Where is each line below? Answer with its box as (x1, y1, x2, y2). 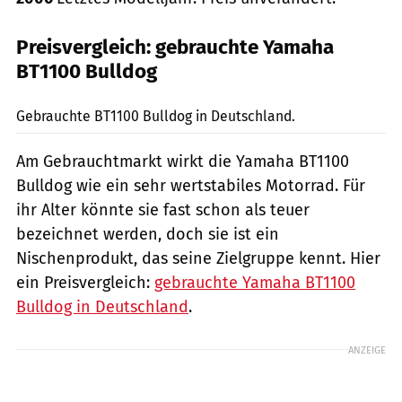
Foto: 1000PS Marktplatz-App (261, 78, 394, 92)
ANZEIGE (348, 343, 386, 356)
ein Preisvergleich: (16, 272, 154, 293)
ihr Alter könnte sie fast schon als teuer (16, 199, 310, 220)
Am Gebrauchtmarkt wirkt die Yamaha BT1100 (16, 151, 349, 171)
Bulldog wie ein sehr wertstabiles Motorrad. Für (16, 175, 365, 196)
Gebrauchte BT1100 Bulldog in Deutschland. (16, 107, 295, 125)
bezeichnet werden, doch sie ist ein (16, 223, 279, 244)
